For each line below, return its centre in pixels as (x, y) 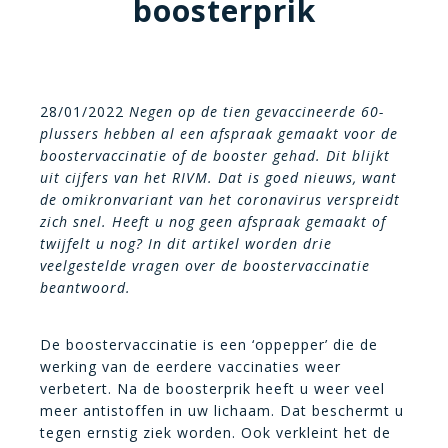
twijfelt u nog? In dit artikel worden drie (186, 243)
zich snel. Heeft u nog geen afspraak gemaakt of (213, 221)
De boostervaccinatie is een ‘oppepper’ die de (209, 344)
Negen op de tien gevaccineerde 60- (256, 111)
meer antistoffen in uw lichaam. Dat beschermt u (222, 410)
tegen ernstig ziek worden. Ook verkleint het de (215, 432)
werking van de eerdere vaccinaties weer (190, 366)
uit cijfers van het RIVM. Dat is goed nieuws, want (218, 177)
